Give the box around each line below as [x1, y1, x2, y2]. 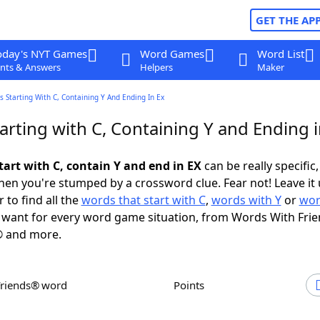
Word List [256, 46, 304, 61]
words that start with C [81, 192, 206, 208]
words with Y [211, 192, 281, 208]
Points [180, 278, 204, 292]
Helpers [139, 61, 173, 74]
